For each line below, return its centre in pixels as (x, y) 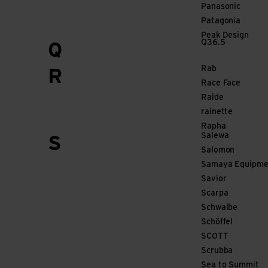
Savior (214, 179)
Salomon (218, 150)
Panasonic (221, 7)
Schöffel (217, 222)
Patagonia (221, 21)
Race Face (221, 83)
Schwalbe (220, 208)
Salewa (215, 136)
